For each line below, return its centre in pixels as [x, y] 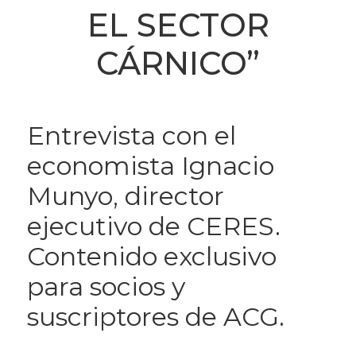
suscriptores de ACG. [155, 317]
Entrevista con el [131, 135]
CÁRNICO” [178, 63]
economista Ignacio [150, 166]
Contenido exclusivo [151, 256]
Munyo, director [125, 196]
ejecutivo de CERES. [153, 226]
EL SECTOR [178, 25]
